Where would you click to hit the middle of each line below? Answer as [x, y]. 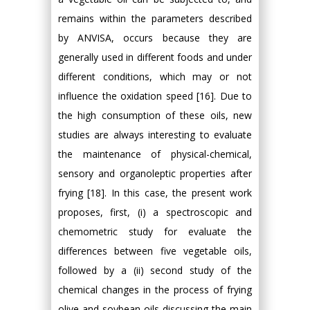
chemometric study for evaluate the [155, 231]
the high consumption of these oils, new [155, 115]
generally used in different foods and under [155, 57]
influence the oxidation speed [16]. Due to [155, 96]
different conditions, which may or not [155, 76]
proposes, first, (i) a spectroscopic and [155, 212]
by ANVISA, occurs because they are [155, 38]
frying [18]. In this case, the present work [155, 193]
